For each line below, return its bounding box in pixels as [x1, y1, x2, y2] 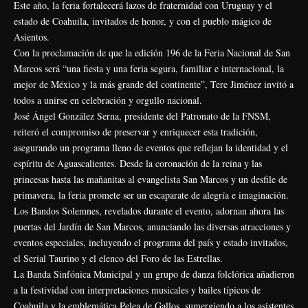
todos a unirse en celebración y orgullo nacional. [14, 93, 202, 107]
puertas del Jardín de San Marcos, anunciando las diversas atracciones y [14, 219, 291, 233]
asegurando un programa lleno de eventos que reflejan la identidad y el [14, 140, 288, 154]
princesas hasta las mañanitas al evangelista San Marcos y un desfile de [14, 172, 287, 186]
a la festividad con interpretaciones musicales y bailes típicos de [14, 283, 261, 296]
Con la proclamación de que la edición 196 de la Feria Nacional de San [14, 45, 290, 59]
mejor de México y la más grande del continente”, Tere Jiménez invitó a [14, 77, 294, 91]
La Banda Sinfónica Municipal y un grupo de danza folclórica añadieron [14, 267, 294, 280]
